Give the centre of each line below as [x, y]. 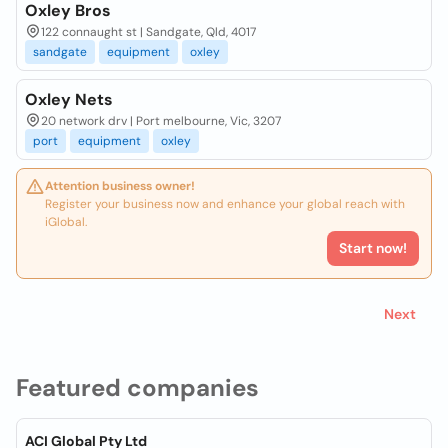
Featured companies [137, 387]
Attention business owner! [120, 186]
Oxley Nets [69, 99]
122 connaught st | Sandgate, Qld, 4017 [148, 32]
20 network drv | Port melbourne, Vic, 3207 [161, 121]
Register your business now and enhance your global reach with [225, 204]
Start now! [373, 248]
